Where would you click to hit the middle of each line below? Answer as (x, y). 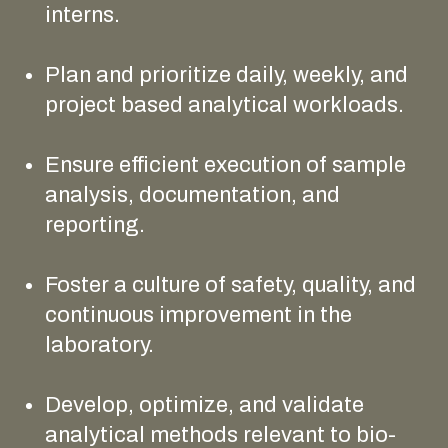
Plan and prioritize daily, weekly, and (226, 74)
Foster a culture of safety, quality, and (230, 284)
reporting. (97, 224)
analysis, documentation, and (192, 194)
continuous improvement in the (198, 314)
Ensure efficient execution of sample (225, 164)
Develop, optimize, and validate (204, 404)
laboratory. (102, 344)
